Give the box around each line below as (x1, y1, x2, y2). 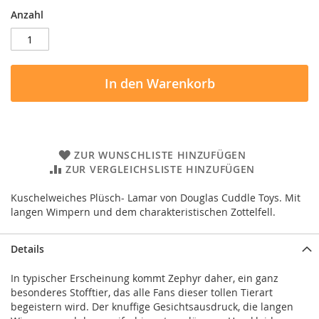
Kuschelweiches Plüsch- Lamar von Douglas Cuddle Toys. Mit (11, 191, 300, 205)
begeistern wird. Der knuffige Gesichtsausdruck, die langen (11, 300, 293, 314)
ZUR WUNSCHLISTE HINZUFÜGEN (74, 148, 246, 162)
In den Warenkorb (104, 75, 215, 93)
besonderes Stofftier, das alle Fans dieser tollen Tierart (11, 286, 273, 300)
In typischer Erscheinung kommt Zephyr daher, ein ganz (11, 271, 278, 286)
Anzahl (11, 8, 43, 22)
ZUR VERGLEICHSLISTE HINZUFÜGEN (66, 162, 256, 177)
